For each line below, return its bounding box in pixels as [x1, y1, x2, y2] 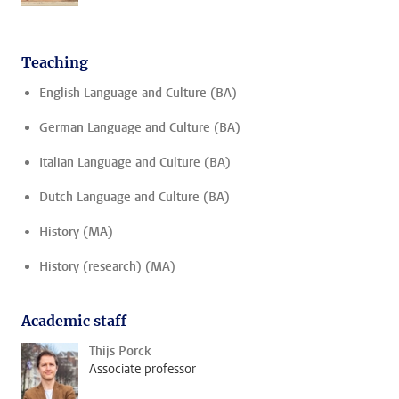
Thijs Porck [89, 343, 151, 361]
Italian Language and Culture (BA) [39, 154, 231, 172]
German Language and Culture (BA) [39, 119, 240, 137]
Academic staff [21, 312, 126, 330]
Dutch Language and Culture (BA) [39, 189, 230, 207]
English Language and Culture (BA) [39, 85, 237, 102]
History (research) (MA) [39, 258, 175, 276]
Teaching [21, 53, 88, 72]
